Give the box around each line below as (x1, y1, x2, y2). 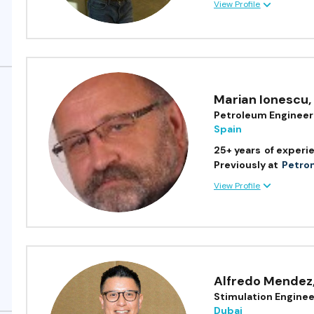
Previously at (214, 158, 279, 172)
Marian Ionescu (214, 91, 309, 109)
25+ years (214, 144, 261, 157)
